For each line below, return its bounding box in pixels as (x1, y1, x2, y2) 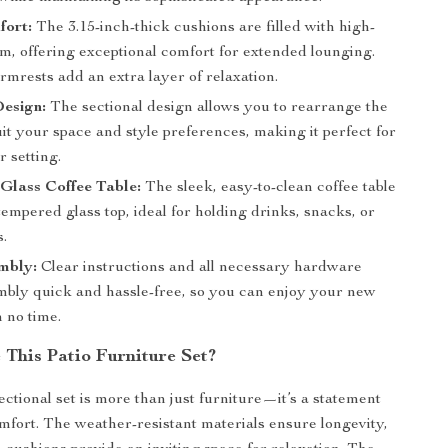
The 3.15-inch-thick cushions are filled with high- (32, 20, 376, 36)
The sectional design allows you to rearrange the (46, 100, 389, 116)
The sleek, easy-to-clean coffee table (141, 180, 397, 196)
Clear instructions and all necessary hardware (37, 260, 363, 276)
